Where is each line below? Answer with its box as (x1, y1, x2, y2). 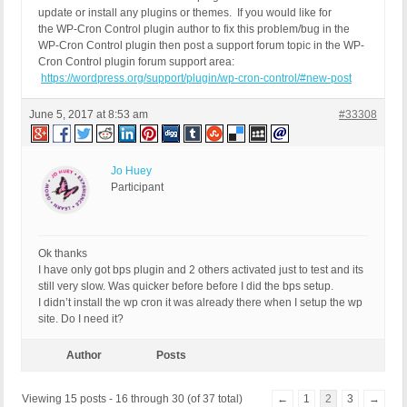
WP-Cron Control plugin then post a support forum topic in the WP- (38, 39, 364, 53)
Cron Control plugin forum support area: (38, 55, 234, 69)
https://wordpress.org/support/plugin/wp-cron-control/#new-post (41, 72, 352, 85)
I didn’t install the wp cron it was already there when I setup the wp (38, 296, 362, 310)
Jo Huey (111, 164, 152, 178)
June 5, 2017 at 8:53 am (29, 108, 148, 122)
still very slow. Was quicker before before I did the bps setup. (38, 280, 333, 293)
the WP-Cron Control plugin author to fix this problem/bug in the (38, 23, 350, 36)
